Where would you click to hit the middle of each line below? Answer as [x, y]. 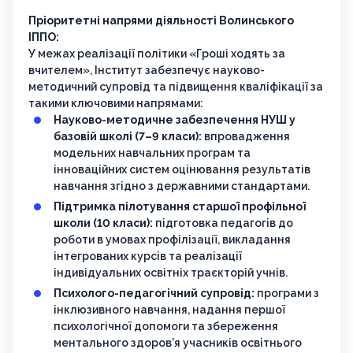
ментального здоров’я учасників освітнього [178, 343]
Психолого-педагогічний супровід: [154, 294]
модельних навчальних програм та [152, 153]
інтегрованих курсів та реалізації [148, 256]
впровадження [246, 137]
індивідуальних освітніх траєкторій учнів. [171, 273]
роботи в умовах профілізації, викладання [172, 240]
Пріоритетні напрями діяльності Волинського [161, 21]
